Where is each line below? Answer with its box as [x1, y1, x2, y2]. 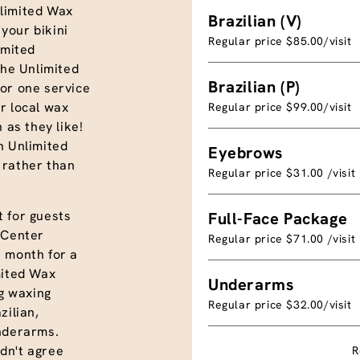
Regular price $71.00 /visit [208, 231, 356, 246]
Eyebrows [208, 141, 283, 163]
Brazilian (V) [208, 10, 302, 31]
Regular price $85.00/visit [208, 33, 352, 48]
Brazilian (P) [208, 76, 301, 97]
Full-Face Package [208, 207, 348, 229]
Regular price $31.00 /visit [208, 165, 356, 180]
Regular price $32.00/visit [208, 297, 352, 312]
